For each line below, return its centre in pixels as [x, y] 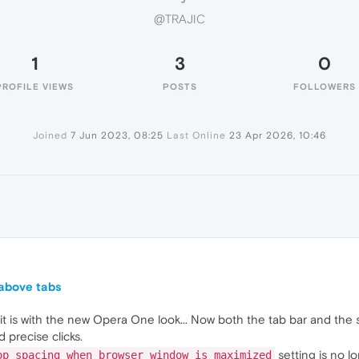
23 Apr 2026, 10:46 [278, 135]
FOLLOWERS [325, 87]
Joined [50, 135]
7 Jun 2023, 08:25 [117, 135]
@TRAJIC [179, 19]
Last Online [196, 135]
